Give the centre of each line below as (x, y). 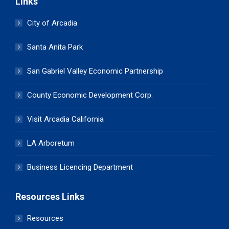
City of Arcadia (52, 23)
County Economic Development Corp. (90, 95)
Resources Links (50, 196)
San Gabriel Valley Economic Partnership (95, 71)
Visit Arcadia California (65, 119)
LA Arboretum (51, 143)
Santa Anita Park (55, 47)
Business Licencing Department (80, 167)
